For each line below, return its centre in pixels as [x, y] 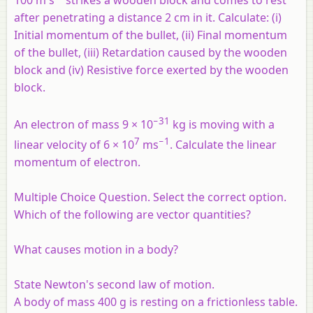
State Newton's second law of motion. [114, 285]
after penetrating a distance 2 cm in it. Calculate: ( [145, 18]
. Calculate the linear [223, 145]
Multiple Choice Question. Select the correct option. [150, 197]
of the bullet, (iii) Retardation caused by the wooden [151, 53]
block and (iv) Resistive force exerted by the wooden [151, 70]
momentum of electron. [77, 162]
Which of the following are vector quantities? [132, 215]
